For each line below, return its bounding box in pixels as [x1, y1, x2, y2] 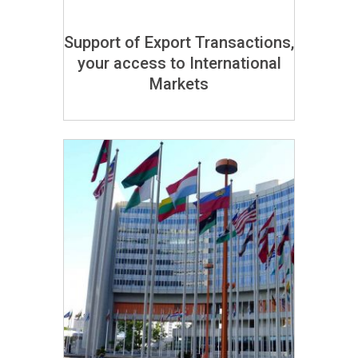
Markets [149, 74, 209, 93]
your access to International [77, 54, 281, 73]
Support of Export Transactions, [64, 33, 294, 52]
